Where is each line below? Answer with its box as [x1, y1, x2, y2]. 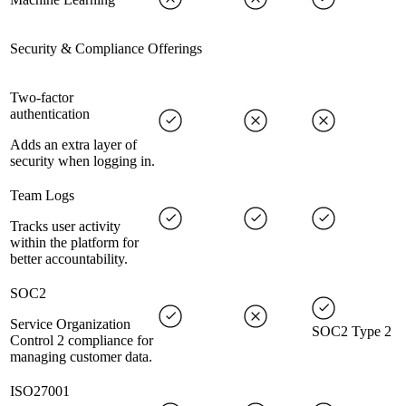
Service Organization [10, 316, 130, 332]
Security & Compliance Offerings [10, 41, 202, 56]
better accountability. [10, 251, 128, 266]
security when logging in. [10, 153, 155, 169]
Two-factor [10, 90, 73, 105]
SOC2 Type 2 [312, 324, 391, 339]
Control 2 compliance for [10, 333, 153, 348]
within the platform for [10, 235, 139, 250]
